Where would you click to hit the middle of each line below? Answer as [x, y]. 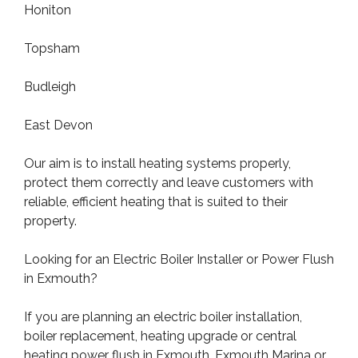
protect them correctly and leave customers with [169, 183]
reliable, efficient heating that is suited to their [156, 202]
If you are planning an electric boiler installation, [163, 317]
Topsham [52, 49]
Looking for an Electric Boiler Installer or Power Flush [179, 260]
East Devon [58, 125]
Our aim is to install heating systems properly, [157, 164]
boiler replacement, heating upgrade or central [160, 336]
